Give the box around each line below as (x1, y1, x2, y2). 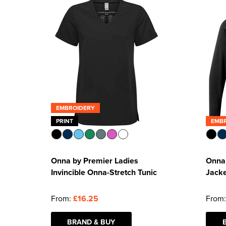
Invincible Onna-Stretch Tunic (50, 166, 157, 178)
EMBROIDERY (55, 103, 95, 112)
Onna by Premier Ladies (50, 155, 138, 166)
